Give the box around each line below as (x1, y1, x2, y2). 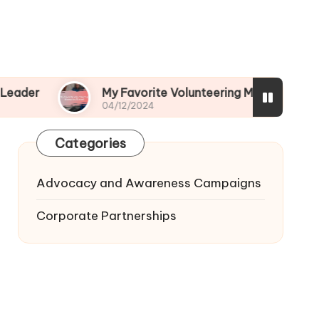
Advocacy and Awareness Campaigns (36, 175, 261, 191)
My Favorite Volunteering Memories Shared (37, 85, 276, 100)
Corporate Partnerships (36, 208, 177, 224)
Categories (54, 135, 127, 152)
